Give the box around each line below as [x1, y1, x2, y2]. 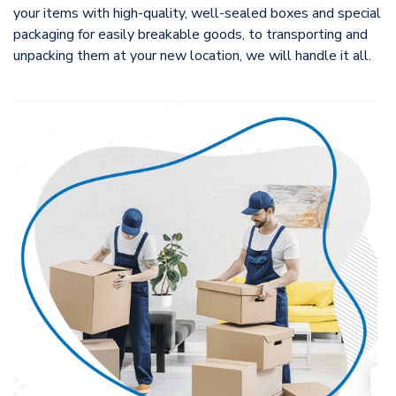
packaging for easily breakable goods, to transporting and [13, 24, 368, 44]
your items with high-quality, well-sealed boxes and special [13, 3, 381, 23]
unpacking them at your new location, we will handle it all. [13, 45, 371, 65]
